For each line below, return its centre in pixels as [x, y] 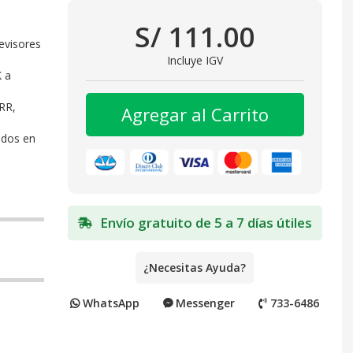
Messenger [204, 303]
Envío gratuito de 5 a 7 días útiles [206, 222]
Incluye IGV [195, 61]
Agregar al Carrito [195, 115]
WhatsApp [110, 303]
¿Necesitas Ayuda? [195, 267]
